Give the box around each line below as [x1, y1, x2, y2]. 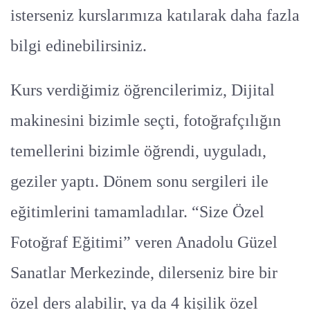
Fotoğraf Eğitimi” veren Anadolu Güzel [10, 232, 277, 251]
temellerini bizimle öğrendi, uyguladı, [10, 141, 266, 160]
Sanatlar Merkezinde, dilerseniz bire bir [10, 263, 277, 282]
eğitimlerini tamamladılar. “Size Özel [10, 202, 264, 221]
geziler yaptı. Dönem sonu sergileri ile [10, 172, 268, 190]
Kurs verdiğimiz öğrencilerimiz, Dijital [10, 80, 275, 99]
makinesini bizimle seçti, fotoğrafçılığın [10, 111, 281, 129]
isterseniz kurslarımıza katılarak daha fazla [10, 6, 300, 24]
